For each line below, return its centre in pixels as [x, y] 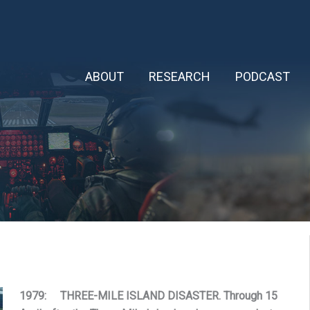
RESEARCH [179, 76]
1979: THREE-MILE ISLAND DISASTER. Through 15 [148, 296]
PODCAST [262, 76]
